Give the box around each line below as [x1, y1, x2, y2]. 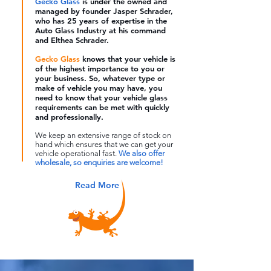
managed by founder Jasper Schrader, [35, 6, 173, 16]
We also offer [119, 149, 165, 158]
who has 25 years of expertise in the [35, 16, 167, 25]
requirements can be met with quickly [35, 102, 169, 112]
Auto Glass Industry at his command [35, 25, 166, 35]
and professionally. [35, 112, 103, 122]
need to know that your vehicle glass [35, 93, 168, 102]
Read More [74, 180, 119, 191]
